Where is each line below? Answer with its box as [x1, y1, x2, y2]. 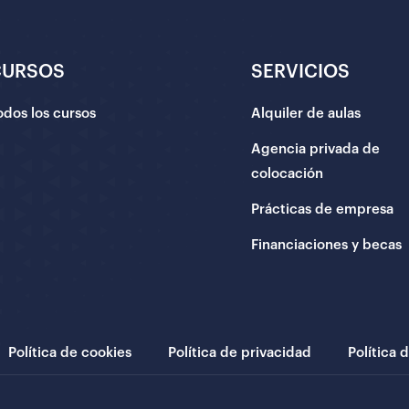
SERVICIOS [251, 63, 350, 81]
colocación [251, 167, 323, 181]
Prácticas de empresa [251, 203, 393, 216]
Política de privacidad [167, 346, 311, 360]
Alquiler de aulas [251, 107, 361, 121]
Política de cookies [7, 346, 131, 360]
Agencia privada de [251, 142, 380, 156]
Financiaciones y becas [251, 238, 402, 252]
